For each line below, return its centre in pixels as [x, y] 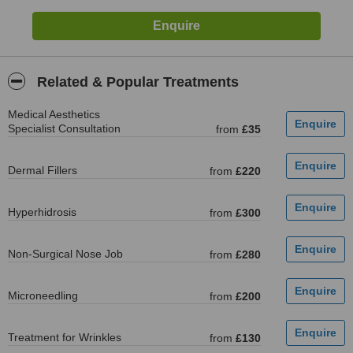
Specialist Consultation [64, 128]
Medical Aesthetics [54, 114]
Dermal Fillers [43, 170]
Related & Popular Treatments [136, 82]
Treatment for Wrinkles [65, 337]
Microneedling [43, 295]
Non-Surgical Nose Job [65, 254]
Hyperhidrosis [42, 212]
